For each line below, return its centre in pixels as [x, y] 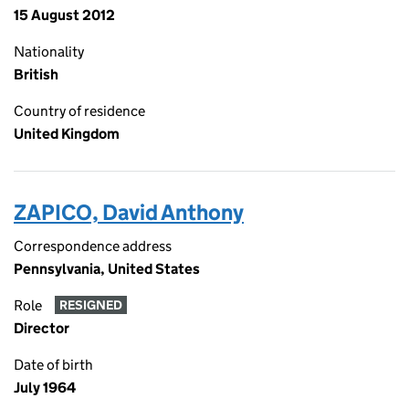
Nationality [49, 52]
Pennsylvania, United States [107, 269]
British [36, 74]
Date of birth [53, 365]
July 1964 [45, 388]
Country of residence [79, 111]
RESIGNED [90, 305]
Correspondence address [93, 246]
